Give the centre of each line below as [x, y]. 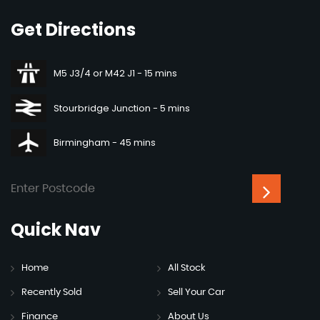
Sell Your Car [196, 293]
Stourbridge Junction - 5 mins [122, 108]
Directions [89, 29]
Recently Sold [52, 293]
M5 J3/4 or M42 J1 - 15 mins [115, 74]
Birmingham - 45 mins [105, 142]
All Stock [186, 269]
